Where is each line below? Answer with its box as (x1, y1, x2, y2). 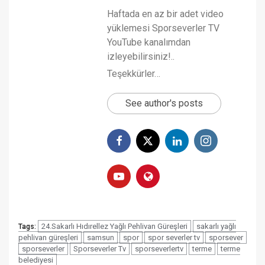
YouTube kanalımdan (107, 37, 190, 48)
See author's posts (125, 98, 203, 109)
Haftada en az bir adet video (107, 8, 224, 20)
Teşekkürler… (107, 68, 160, 79)
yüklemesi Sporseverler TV (107, 22, 219, 34)
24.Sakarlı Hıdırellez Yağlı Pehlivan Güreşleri (41, 222, 188, 231)
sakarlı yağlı (196, 222, 236, 231)
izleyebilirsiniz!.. (107, 51, 174, 62)
